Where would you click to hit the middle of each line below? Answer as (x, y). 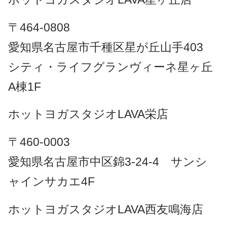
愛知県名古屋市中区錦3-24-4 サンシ (107, 162)
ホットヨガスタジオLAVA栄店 (88, 114)
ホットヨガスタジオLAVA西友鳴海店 (105, 209)
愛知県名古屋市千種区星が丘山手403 (111, 47)
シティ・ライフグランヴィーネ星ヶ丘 (110, 67)
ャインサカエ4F (51, 182)
